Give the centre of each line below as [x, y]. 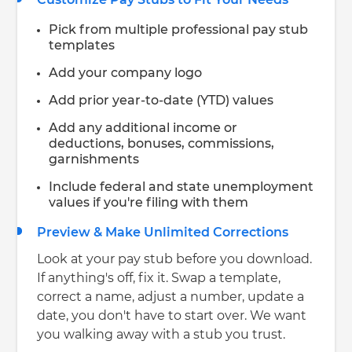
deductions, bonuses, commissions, [162, 143]
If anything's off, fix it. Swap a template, [159, 278]
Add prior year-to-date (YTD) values [161, 100]
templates [82, 45]
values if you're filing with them [149, 202]
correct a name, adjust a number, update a [171, 297]
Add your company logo [126, 73]
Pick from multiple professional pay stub [179, 29]
